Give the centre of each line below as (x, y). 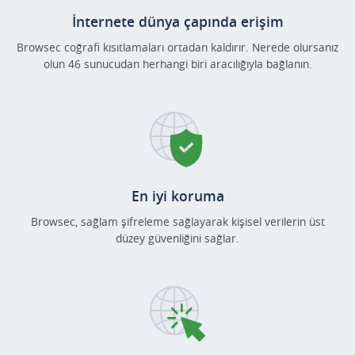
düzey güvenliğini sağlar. (177, 239)
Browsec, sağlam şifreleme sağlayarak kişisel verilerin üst (177, 222)
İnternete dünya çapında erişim (177, 22)
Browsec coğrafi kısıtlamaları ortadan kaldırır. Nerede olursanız (177, 48)
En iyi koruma (177, 196)
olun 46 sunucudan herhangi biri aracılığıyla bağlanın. (177, 64)
